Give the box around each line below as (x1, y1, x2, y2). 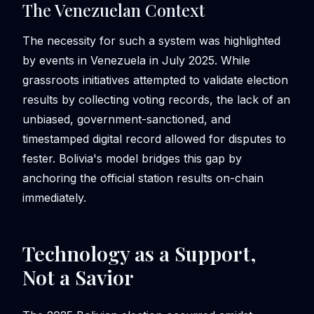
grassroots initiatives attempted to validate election (22, 72, 288, 87)
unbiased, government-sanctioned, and (22, 111, 231, 126)
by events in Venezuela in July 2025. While (22, 53, 250, 67)
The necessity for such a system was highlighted (22, 33, 280, 48)
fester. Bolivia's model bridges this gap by (22, 151, 242, 165)
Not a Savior (22, 263, 134, 290)
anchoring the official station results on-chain (22, 170, 264, 185)
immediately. (22, 190, 86, 205)
